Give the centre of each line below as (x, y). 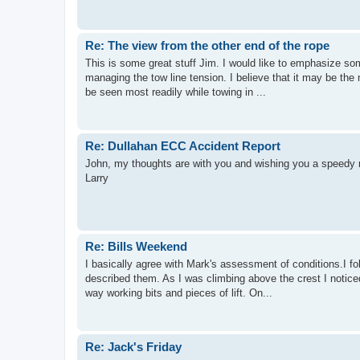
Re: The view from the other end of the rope (207, 45)
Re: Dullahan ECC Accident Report (183, 145)
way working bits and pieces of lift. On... (179, 293)
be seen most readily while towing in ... (176, 92)
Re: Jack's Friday (133, 346)
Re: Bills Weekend (136, 246)
